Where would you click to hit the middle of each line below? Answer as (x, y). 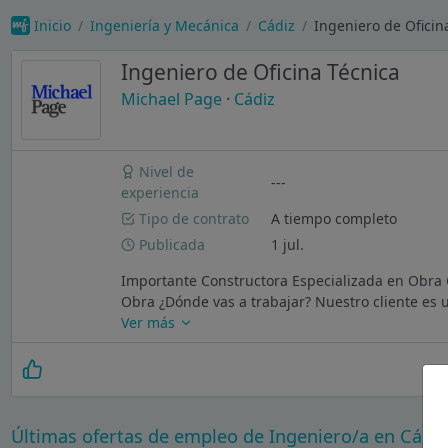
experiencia (160, 193)
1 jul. (288, 244)
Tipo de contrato (192, 218)
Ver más (150, 322)
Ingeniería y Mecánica (164, 25)
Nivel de (165, 172)
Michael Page (171, 99)
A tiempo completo (334, 218)
